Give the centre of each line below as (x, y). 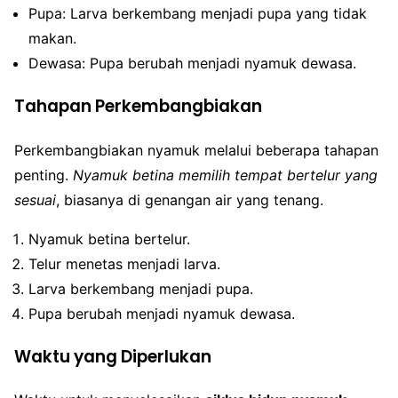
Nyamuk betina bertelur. (109, 239)
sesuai (35, 199)
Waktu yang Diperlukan (113, 356)
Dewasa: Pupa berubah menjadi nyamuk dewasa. (192, 64)
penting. (44, 175)
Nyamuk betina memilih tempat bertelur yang (225, 175)
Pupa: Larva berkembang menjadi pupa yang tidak (198, 14)
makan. (52, 39)
